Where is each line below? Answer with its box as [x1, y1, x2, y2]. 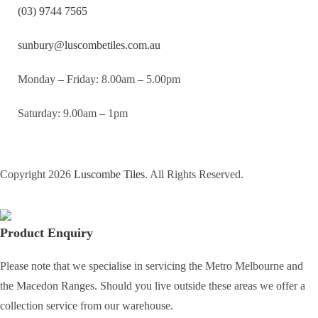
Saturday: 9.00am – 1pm [18, 107, 128, 120]
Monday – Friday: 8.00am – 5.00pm [18, 73, 180, 86]
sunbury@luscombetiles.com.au [18, 39, 160, 52]
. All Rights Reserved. [145, 168, 243, 181]
